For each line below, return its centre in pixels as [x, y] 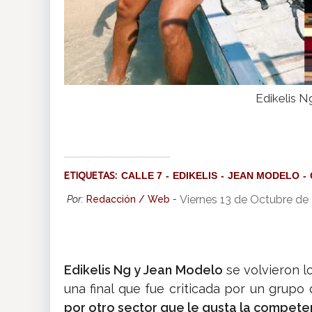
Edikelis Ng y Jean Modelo [143, 270]
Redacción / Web [128, 200]
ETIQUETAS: [93, 176]
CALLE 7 [142, 176]
